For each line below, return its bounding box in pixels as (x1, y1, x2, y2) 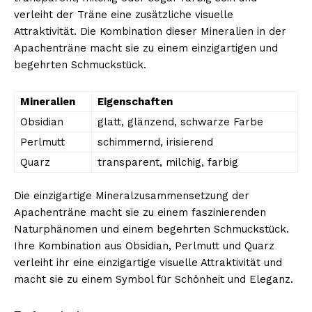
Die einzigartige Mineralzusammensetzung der (14, 189, 249, 202)
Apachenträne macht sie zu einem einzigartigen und (14, 41, 278, 54)
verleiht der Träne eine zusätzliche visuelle (14, 8, 233, 21)
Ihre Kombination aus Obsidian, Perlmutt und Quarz (14, 239, 274, 252)
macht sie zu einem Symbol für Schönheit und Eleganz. (14, 272, 293, 286)
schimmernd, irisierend (97, 135, 213, 148)
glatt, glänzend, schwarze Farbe (97, 115, 263, 128)
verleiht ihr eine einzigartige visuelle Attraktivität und (14, 256, 282, 269)
